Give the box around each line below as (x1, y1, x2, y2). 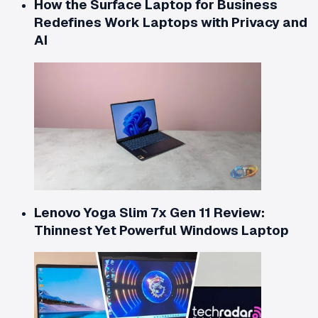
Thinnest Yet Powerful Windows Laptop (34, 221, 289, 239)
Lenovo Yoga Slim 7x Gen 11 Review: (34, 203, 265, 221)
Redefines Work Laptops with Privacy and (34, 13, 307, 32)
